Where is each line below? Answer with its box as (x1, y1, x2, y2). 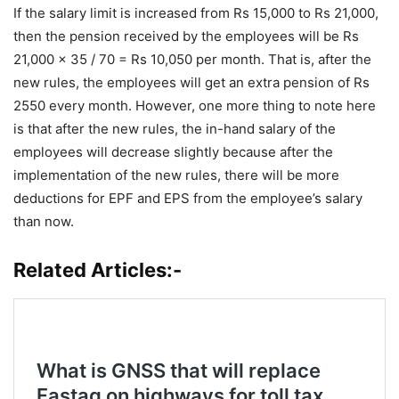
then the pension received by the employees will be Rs (13, 27, 359, 45)
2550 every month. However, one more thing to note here (13, 96, 376, 114)
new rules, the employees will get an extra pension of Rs (13, 73, 370, 91)
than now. (13, 212, 74, 230)
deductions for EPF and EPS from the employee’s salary (13, 189, 362, 207)
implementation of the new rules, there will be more (13, 166, 339, 183)
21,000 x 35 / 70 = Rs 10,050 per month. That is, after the (13, 50, 371, 68)
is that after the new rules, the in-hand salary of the (13, 119, 336, 137)
